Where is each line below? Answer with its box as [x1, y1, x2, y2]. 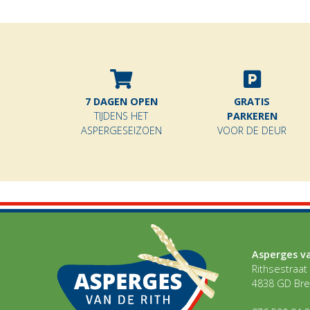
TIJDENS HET [94, 109, 149, 123]
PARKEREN [226, 109, 277, 123]
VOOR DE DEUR [217, 124, 287, 138]
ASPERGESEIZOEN [80, 124, 162, 138]
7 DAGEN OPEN [84, 95, 158, 109]
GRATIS [234, 95, 271, 109]
